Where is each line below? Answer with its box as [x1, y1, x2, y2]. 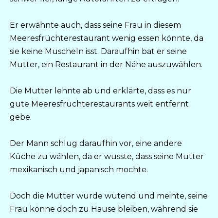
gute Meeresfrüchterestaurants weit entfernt [10, 99, 189, 109]
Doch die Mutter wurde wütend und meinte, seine [10, 191, 208, 201]
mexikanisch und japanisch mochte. [10, 165, 148, 175]
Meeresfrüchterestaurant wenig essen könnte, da [10, 33, 203, 43]
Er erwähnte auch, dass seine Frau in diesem [10, 20, 181, 30]
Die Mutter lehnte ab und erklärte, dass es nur [10, 86, 191, 96]
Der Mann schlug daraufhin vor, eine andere [10, 139, 182, 148]
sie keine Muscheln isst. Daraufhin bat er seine [10, 46, 187, 56]
